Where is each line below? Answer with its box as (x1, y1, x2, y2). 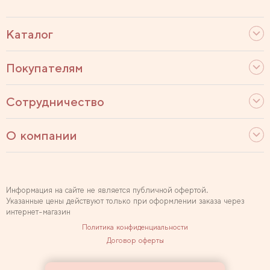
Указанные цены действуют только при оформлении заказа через (6, 196, 245, 206)
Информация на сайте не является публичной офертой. (6, 186, 208, 195)
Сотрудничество (6, 95, 104, 109)
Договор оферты (106, 236, 164, 245)
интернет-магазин (6, 207, 71, 216)
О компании (6, 128, 77, 143)
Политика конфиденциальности (82, 223, 188, 231)
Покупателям (6, 61, 83, 75)
